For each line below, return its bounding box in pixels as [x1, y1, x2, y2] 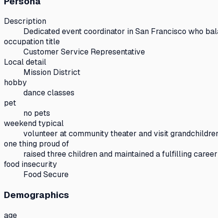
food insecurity [4, 159, 57, 170]
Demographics [4, 188, 69, 201]
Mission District [23, 67, 80, 78]
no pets [23, 108, 50, 119]
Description [4, 16, 46, 27]
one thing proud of [4, 139, 69, 149]
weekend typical [4, 118, 64, 129]
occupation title [4, 36, 60, 47]
